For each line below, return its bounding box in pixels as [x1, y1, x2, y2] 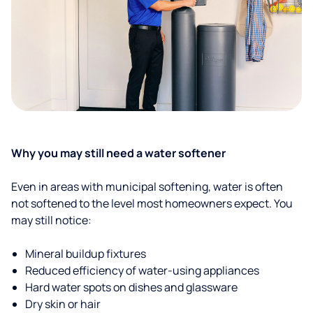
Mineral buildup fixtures [25, 246, 146, 261]
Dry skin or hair [25, 296, 101, 312]
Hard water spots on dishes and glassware [25, 279, 238, 295]
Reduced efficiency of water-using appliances [25, 263, 259, 278]
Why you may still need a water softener [11, 145, 226, 161]
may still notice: [11, 212, 92, 228]
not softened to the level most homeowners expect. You [11, 196, 293, 211]
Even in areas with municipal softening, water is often [11, 179, 283, 194]
